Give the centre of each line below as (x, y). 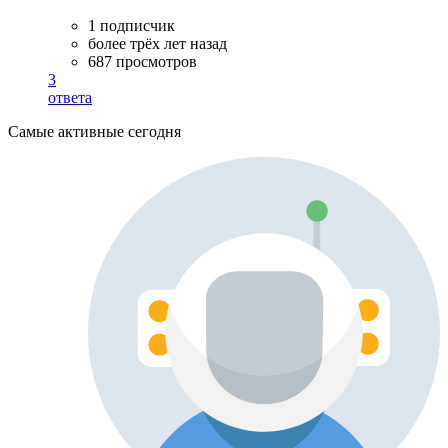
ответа (70, 97)
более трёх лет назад (157, 43)
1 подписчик (131, 25)
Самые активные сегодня (94, 131)
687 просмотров (142, 61)
